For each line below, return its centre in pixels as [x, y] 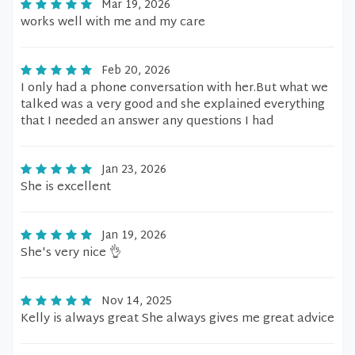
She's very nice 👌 [71, 253]
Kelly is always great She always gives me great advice [177, 319]
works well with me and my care [113, 23]
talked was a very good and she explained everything [173, 105]
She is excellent [66, 187]
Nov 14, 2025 [137, 302]
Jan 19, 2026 [134, 236]
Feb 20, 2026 [136, 71]
